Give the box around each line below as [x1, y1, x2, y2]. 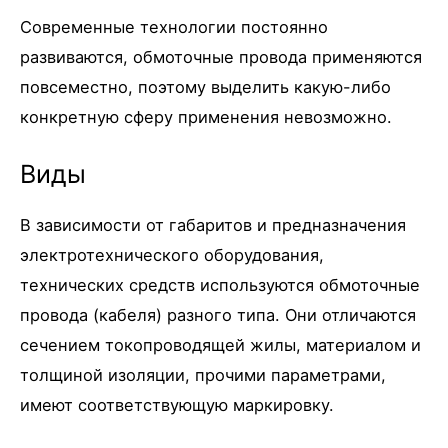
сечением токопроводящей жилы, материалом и [20, 335, 421, 356]
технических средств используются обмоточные [20, 275, 420, 296]
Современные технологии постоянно [20, 17, 328, 37]
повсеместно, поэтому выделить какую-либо [20, 77, 391, 97]
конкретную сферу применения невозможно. [20, 107, 392, 127]
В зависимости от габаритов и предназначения [20, 215, 406, 236]
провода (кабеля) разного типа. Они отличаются [20, 305, 416, 326]
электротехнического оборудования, [20, 245, 324, 266]
